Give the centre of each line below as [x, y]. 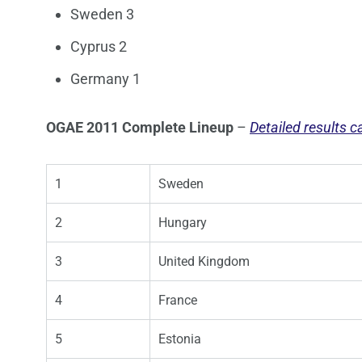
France [178, 301]
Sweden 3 [102, 15]
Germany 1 [105, 79]
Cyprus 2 [99, 47]
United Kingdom [204, 262]
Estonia [180, 339]
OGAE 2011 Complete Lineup [140, 128]
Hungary [183, 223]
